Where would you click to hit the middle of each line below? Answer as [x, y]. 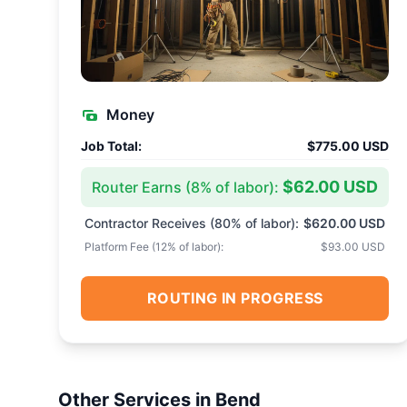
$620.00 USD [345, 223]
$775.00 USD [348, 146]
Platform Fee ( [120, 247]
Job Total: [111, 146]
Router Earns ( [141, 187]
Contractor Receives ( [149, 223]
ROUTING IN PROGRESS [235, 298]
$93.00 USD [353, 247]
